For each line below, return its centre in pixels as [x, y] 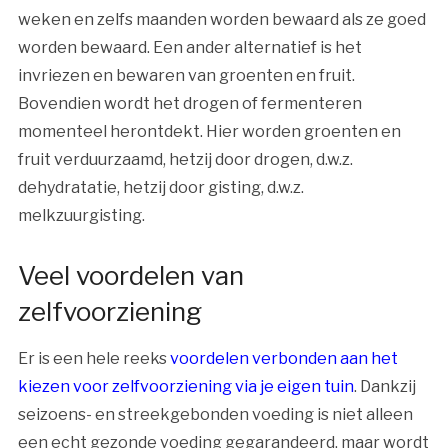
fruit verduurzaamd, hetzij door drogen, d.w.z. [185, 160]
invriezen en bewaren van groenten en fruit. [186, 76]
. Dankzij [384, 387]
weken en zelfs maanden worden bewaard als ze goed [221, 20]
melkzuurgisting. [81, 216]
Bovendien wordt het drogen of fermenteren [189, 104]
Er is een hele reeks [93, 359]
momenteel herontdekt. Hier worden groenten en [209, 132]
